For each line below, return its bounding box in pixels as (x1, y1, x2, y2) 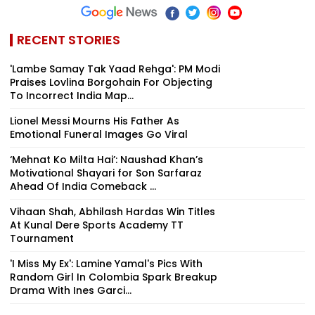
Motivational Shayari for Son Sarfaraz (10, 165, 202, 180)
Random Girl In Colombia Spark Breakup (10, 269, 217, 284)
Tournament (10, 231, 74, 245)
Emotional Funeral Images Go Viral (10, 127, 188, 141)
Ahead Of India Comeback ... (10, 179, 156, 193)
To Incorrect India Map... (10, 88, 134, 103)
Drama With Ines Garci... (10, 283, 131, 297)
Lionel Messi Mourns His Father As (10, 113, 179, 128)
